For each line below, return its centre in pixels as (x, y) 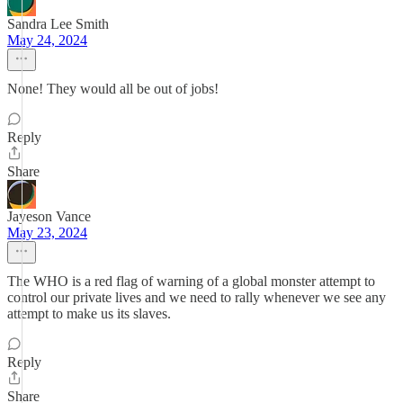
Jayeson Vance (49, 216)
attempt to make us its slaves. (89, 313)
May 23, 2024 (47, 233)
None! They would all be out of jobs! (113, 89)
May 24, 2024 (47, 40)
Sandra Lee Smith (58, 24)
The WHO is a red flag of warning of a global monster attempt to (191, 281)
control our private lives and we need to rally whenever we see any (197, 297)
